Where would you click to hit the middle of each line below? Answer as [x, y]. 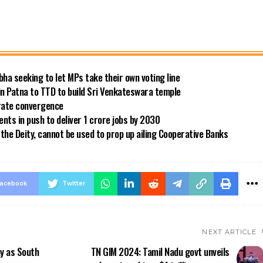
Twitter [73, 183]
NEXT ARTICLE [229, 232]
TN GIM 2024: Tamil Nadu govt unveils [160, 251]
